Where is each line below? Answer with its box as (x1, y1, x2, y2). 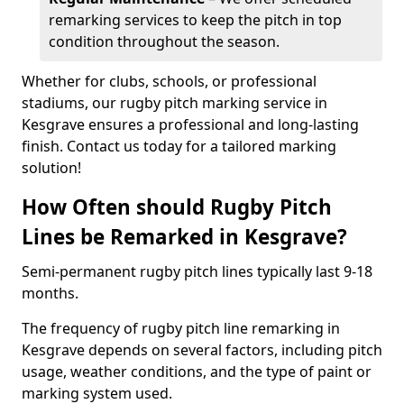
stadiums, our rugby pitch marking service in (22, 93, 327, 113)
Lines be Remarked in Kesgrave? (22, 223, 347, 251)
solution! (22, 158, 81, 178)
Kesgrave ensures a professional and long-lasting (22, 115, 359, 134)
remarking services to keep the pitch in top (49, 10, 342, 30)
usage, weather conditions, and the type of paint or (22, 362, 372, 381)
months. (22, 283, 78, 303)
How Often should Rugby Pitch (22, 193, 332, 221)
